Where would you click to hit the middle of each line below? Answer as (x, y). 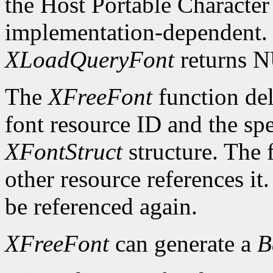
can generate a (183, 244)
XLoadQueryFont (90, 60)
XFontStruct (64, 152)
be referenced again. (101, 207)
